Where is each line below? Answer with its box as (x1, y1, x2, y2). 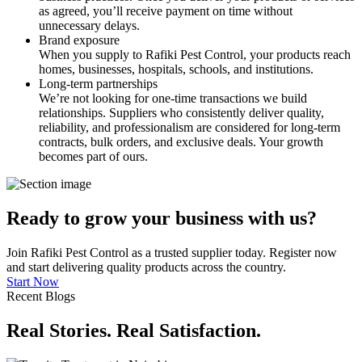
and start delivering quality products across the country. (6, 260, 286, 275)
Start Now (6, 275, 59, 289)
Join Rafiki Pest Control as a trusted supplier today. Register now (6, 246, 337, 260)
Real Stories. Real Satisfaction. (6, 320, 261, 342)
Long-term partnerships (39, 77, 158, 91)
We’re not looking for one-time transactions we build (39, 91, 307, 106)
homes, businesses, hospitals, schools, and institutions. (39, 62, 314, 77)
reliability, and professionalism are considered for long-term (39, 120, 340, 135)
